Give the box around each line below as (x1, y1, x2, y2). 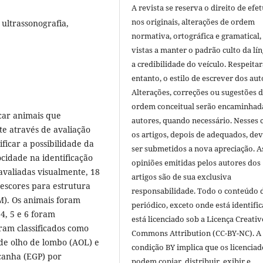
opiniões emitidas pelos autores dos (131, 157, 261, 168)
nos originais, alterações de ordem (131, 16, 255, 27)
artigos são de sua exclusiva (131, 171, 232, 182)
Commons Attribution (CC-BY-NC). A (131, 227, 262, 238)
